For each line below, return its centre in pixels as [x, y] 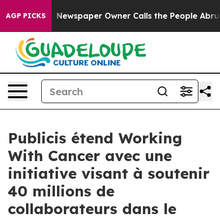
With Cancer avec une [90, 156]
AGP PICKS [26, 16]
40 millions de [61, 191]
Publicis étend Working [95, 138]
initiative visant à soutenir [109, 173]
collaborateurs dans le [92, 209]
